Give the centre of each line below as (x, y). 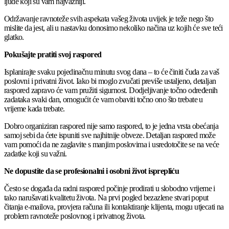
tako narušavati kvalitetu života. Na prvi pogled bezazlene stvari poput (106, 198)
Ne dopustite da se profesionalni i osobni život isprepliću (92, 171)
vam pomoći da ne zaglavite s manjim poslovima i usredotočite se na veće (112, 145)
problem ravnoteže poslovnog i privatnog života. (75, 216)
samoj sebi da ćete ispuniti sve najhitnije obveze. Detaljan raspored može (110, 135)
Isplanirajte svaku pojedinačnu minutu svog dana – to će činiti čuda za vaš (112, 72)
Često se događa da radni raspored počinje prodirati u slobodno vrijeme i (110, 189)
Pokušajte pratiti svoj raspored (53, 55)
